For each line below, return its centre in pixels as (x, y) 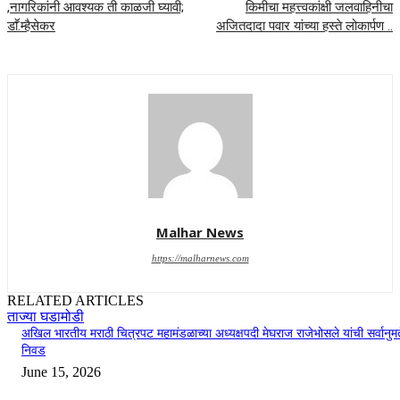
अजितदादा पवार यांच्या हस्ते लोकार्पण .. (304, 26)
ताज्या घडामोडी (46, 317)
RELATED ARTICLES (75, 301)
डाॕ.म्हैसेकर (31, 26)
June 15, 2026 (61, 372)
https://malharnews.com (200, 258)
